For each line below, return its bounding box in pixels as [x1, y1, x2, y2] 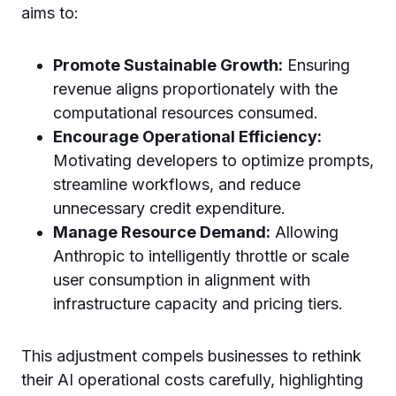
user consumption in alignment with [53, 270, 310, 289]
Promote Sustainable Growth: [53, 55, 283, 74]
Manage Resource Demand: [53, 222, 270, 241]
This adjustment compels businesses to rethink [21, 346, 362, 365]
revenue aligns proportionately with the [53, 79, 338, 98]
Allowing [270, 222, 339, 241]
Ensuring [283, 55, 350, 74]
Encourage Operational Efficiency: [53, 126, 322, 146]
